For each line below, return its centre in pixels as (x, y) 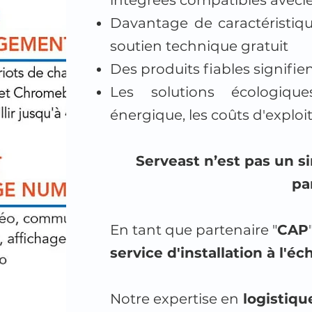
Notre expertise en (175, 299)
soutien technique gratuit (200, 46)
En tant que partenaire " (194, 230)
